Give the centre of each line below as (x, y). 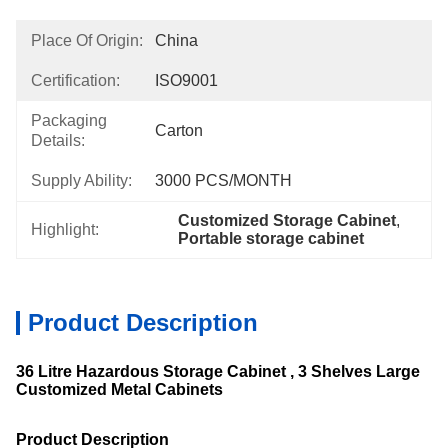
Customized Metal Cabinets (119, 389)
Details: (58, 140)
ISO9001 (186, 80)
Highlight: (65, 229)
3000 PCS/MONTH (223, 180)
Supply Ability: (81, 180)
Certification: (75, 80)
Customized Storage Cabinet (287, 220)
